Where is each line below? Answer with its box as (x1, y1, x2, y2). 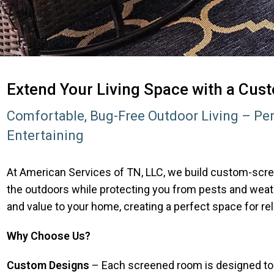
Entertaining (7, 128, 84, 143)
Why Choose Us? (7, 229, 91, 242)
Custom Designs (7, 259, 89, 272)
